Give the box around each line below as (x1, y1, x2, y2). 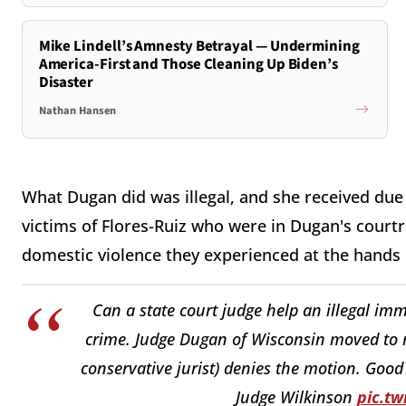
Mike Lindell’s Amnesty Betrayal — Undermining (38, 34, 360, 57)
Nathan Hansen (38, 102, 116, 120)
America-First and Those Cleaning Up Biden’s (38, 53, 338, 75)
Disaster (38, 71, 93, 93)
